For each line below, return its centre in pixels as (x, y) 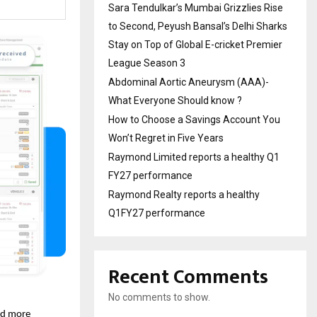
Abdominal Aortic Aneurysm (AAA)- (189, 82)
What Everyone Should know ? (175, 100)
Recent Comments (188, 277)
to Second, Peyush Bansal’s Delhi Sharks (198, 26)
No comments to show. (159, 297)
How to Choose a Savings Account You (194, 119)
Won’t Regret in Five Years (166, 138)
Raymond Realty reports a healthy (184, 194)
